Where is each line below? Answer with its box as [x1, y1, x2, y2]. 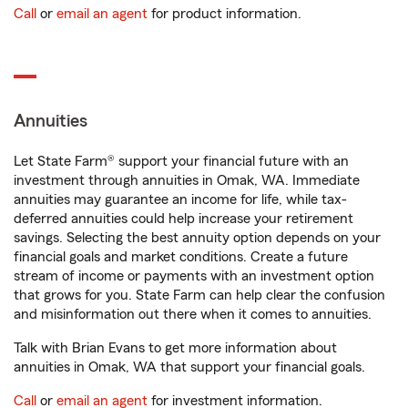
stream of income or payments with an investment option [14, 269, 374, 283]
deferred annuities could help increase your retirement [14, 211, 353, 226]
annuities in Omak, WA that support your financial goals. [14, 360, 365, 374]
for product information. [148, 6, 301, 21]
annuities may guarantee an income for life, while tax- [14, 192, 347, 207]
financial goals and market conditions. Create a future [14, 250, 348, 264]
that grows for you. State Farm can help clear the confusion [14, 288, 385, 302]
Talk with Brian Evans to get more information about [14, 341, 337, 355]
